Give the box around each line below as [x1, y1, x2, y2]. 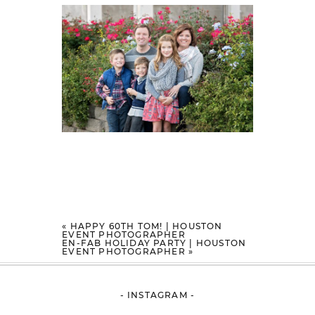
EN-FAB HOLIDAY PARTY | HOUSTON [62, 238, 247, 249]
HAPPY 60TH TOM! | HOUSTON [70, 221, 223, 232]
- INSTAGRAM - [120, 290, 195, 301]
